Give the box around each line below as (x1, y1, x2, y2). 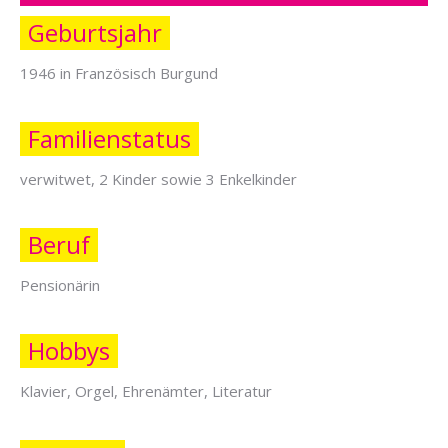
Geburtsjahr (28, 16, 162, 49)
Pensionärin (20, 275, 100, 295)
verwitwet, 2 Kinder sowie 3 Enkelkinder (20, 169, 297, 189)
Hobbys (28, 334, 110, 367)
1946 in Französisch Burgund (20, 63, 218, 83)
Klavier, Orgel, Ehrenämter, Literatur (20, 381, 272, 401)
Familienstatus (28, 122, 191, 155)
